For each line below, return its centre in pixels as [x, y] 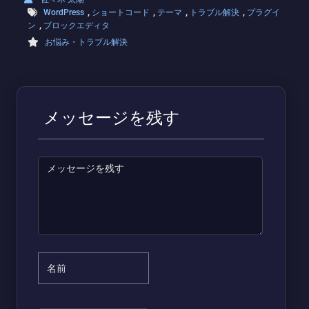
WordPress [64, 12]
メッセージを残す [112, 118]
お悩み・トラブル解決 [86, 42]
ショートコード [121, 12]
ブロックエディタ [77, 25]
